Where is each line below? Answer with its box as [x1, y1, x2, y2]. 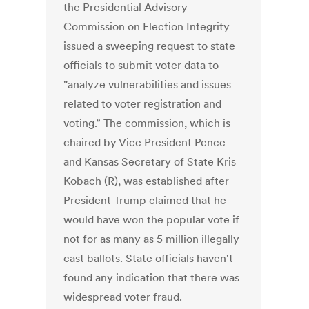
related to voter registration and [63, 97, 222, 111]
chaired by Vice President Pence [63, 135, 226, 150]
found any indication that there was [63, 270, 240, 285]
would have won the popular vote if [63, 212, 240, 227]
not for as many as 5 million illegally [63, 232, 240, 246]
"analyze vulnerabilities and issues [63, 77, 232, 92]
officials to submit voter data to [63, 58, 219, 72]
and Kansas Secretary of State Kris [63, 154, 237, 169]
